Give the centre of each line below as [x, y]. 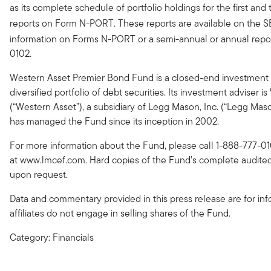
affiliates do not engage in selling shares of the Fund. [120, 213]
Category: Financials [52, 237]
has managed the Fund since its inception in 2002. [114, 121]
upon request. [39, 175]
